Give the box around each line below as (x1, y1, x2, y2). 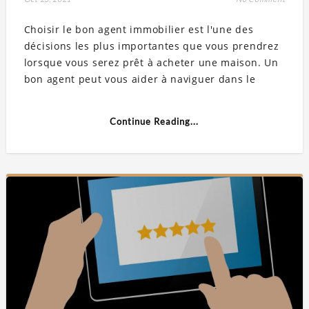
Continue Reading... (110, 116, 199, 128)
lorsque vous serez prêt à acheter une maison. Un (23, 56, 279, 70)
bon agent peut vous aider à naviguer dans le (23, 72, 256, 86)
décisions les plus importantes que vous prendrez (23, 39, 279, 53)
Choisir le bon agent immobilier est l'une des (23, 23, 254, 37)
